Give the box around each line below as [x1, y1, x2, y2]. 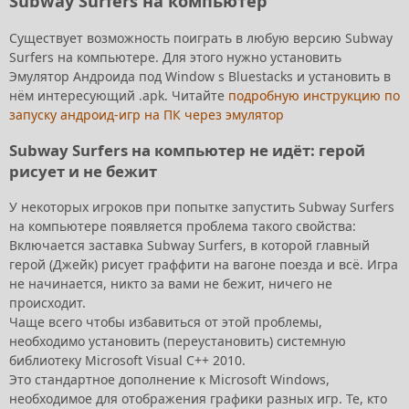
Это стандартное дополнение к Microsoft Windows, [9, 370, 330, 388]
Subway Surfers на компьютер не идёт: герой [9, 139, 365, 161]
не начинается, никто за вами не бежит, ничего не [9, 274, 332, 292]
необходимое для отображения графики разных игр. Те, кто [9, 389, 387, 407]
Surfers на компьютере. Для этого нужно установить [9, 48, 341, 67]
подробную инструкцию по [228, 87, 400, 105]
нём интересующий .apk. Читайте [9, 87, 228, 105]
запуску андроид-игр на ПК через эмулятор [9, 106, 284, 124]
